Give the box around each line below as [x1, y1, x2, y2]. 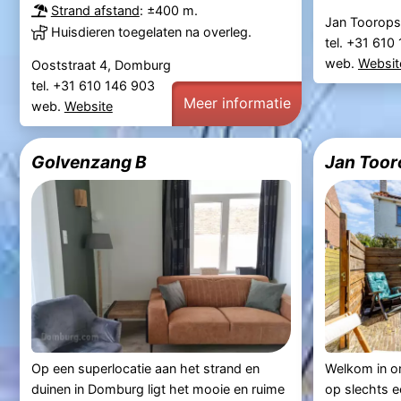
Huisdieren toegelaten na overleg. [50, 24, 252, 40]
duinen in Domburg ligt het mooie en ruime [30, 381, 285, 397]
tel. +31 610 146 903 [30, 78, 158, 94]
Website [64, 98, 113, 115]
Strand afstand [50, 3, 140, 19]
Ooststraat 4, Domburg [30, 57, 171, 73]
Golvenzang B [30, 150, 147, 173]
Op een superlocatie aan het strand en [30, 361, 260, 377]
